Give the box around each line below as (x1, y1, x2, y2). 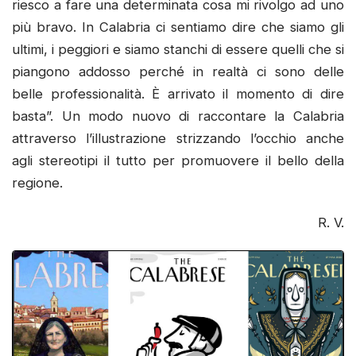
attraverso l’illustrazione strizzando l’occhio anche (12, 130, 344, 147)
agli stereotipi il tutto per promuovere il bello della (12, 153, 344, 169)
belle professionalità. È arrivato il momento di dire (12, 86, 344, 103)
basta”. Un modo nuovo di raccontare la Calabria (12, 108, 344, 125)
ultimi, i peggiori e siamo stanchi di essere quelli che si (12, 41, 344, 58)
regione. (12, 175, 63, 192)
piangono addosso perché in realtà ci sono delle (12, 64, 344, 80)
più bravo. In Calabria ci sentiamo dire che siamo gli (12, 19, 344, 36)
